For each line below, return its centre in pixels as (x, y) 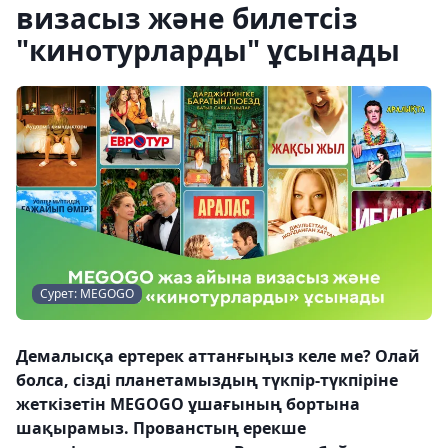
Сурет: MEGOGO (87, 293)
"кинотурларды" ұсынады (208, 50)
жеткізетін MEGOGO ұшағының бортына (188, 404)
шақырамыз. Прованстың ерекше (161, 428)
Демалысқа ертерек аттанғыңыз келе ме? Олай (218, 356)
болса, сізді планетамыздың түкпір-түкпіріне (207, 380)
